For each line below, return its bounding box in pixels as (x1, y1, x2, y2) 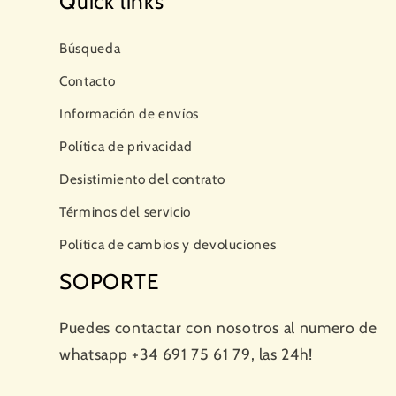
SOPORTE (59, 268, 159, 294)
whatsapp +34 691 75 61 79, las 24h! (59, 344, 314, 363)
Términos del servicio (59, 203, 191, 221)
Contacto (59, 72, 116, 90)
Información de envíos (59, 105, 199, 123)
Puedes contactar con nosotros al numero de (59, 317, 377, 337)
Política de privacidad (59, 138, 193, 156)
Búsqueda (59, 40, 121, 57)
